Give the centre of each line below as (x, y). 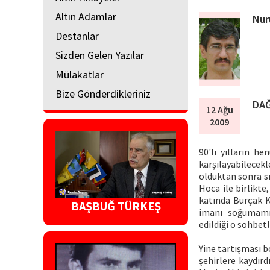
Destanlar (77, 36)
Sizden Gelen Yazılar (100, 55)
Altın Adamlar (86, 16)
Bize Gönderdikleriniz (103, 93)
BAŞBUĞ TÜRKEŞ (116, 206)
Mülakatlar (80, 74)
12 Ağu (219, 110)
